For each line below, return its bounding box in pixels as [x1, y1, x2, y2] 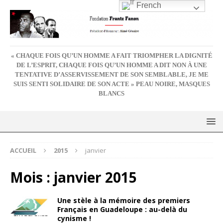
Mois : [10, 167, 54, 187]
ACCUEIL [10, 145, 36, 155]
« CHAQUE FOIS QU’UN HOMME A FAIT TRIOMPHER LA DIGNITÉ [10, 52, 213, 59]
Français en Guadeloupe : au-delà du [57, 204, 187, 214]
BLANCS [99, 90, 124, 97]
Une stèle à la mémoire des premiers [57, 195, 190, 205]
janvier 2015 [54, 167, 137, 187]
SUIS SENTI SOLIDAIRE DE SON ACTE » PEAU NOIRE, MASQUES [13, 80, 210, 88]
